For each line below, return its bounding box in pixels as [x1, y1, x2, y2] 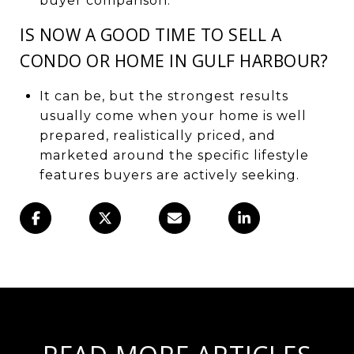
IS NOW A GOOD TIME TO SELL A [20, 23, 281, 46]
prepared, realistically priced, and [39, 127, 276, 143]
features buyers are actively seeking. [39, 167, 299, 183]
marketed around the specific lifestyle [39, 147, 309, 163]
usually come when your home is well [39, 107, 307, 123]
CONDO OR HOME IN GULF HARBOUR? [20, 49, 328, 72]
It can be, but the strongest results [39, 88, 288, 104]
